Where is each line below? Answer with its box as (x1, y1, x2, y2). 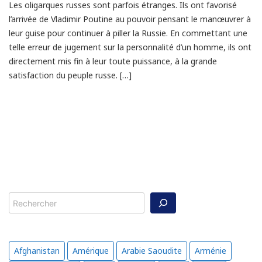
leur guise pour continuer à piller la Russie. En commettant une (9, 27, 247, 39)
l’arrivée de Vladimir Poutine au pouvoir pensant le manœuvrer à (9, 13, 251, 25)
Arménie (195, 245, 226, 257)
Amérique (73, 245, 109, 257)
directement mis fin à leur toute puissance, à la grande (9, 55, 217, 67)
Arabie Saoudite (122, 245, 182, 257)
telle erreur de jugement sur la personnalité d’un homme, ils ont (9, 41, 251, 53)
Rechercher (8, 193, 56, 205)
